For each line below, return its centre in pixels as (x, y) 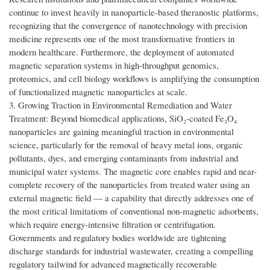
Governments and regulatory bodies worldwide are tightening (118, 238)
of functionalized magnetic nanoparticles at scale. (98, 92)
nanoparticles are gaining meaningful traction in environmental (121, 132)
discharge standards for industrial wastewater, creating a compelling (131, 251)
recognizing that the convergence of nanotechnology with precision (128, 26)
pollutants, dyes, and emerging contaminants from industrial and (124, 158)
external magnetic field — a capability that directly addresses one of (131, 198)
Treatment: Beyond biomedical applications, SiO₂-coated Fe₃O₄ (123, 118)
